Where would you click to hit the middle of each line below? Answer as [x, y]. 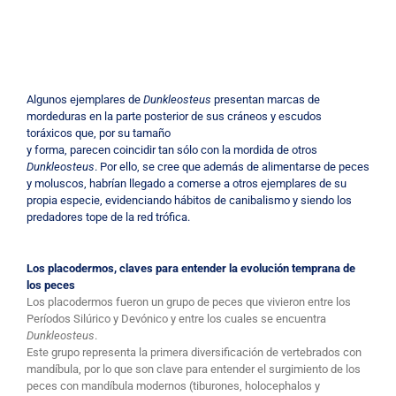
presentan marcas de [267, 99]
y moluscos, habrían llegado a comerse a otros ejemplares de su [186, 183]
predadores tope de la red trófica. [108, 217]
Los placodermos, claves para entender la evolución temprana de [190, 268]
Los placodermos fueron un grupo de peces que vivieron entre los [188, 301]
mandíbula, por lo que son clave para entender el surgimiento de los [193, 369]
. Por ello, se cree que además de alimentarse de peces [232, 166]
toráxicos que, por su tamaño [98, 133]
